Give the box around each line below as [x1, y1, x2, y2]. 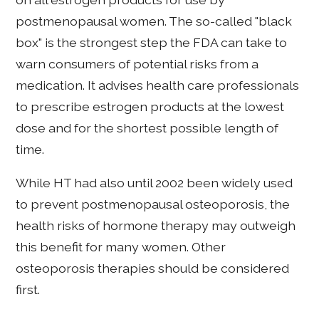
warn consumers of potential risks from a [16, 56, 259, 71]
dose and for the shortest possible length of [16, 120, 279, 135]
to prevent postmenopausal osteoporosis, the [16, 197, 291, 212]
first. [16, 282, 41, 298]
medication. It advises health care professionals [16, 77, 300, 93]
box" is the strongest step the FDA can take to [16, 34, 288, 50]
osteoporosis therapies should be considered [16, 261, 290, 276]
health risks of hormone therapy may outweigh [16, 218, 296, 234]
